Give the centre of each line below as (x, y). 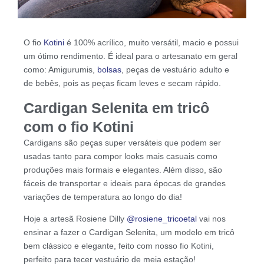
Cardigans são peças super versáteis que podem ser (122, 142)
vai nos (211, 218)
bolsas (109, 69)
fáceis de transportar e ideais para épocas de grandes (125, 183)
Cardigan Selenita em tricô (116, 108)
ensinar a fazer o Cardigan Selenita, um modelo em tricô (129, 232)
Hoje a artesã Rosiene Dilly (75, 218)
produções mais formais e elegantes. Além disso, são (123, 169)
